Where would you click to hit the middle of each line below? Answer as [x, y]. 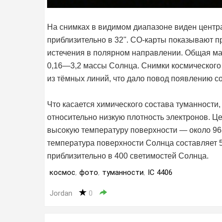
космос [62, 173]
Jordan [61, 194]
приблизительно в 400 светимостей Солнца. [128, 156]
